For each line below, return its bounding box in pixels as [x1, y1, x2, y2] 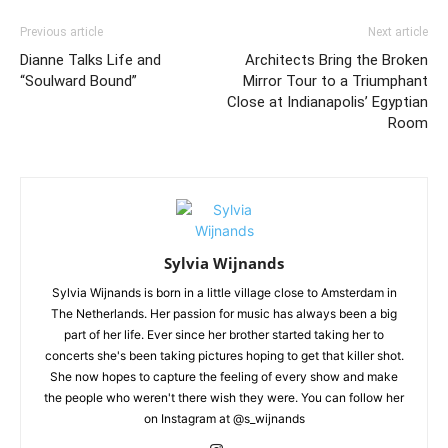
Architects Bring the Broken [245, 51, 428, 69]
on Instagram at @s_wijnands [143, 411, 305, 426]
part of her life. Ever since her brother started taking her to [64, 327, 384, 342]
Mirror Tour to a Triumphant [243, 72, 428, 90]
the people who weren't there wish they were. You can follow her [44, 390, 404, 405]
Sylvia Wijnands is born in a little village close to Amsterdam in [51, 285, 397, 300]
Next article [368, 25, 428, 39]
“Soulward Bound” [20, 72, 137, 90]
